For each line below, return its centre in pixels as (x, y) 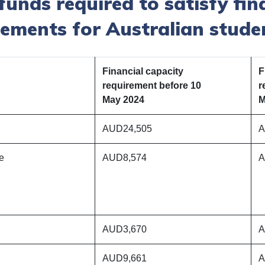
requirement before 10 (152, 85)
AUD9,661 (125, 258)
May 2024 (123, 99)
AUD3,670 (125, 229)
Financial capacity (143, 71)
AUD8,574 (125, 157)
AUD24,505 (127, 128)
